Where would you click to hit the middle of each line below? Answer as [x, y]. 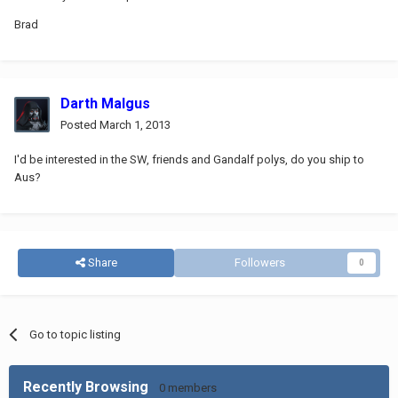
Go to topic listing [76, 334]
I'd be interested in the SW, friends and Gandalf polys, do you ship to [189, 159]
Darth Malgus [105, 103]
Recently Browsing [91, 386]
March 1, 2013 [135, 124]
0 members [188, 387]
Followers [259, 262]
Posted [80, 124]
